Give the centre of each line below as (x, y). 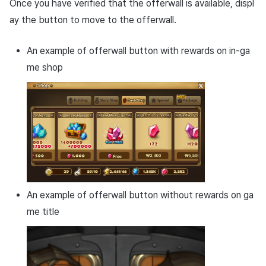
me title (43, 212)
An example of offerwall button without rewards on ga (140, 195)
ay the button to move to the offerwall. (93, 20)
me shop (45, 68)
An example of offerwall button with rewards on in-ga (138, 51)
